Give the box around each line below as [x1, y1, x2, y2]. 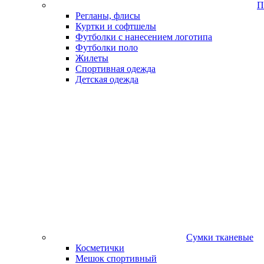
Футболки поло [75, 42, 138, 52]
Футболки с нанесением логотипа [75, 32, 212, 42]
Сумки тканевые [186, 232, 253, 242]
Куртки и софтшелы [75, 21, 156, 31]
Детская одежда [75, 74, 138, 84]
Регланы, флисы [75, 11, 140, 21]
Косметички [75, 243, 124, 253]
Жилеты [75, 53, 108, 63]
